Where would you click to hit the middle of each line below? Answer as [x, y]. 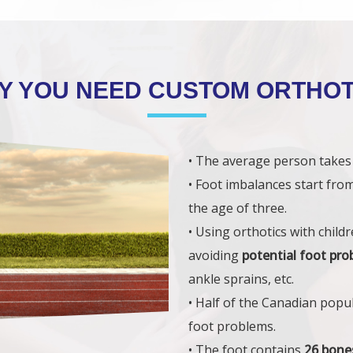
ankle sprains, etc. [241, 279]
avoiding [215, 255]
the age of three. [238, 208]
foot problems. [232, 326]
